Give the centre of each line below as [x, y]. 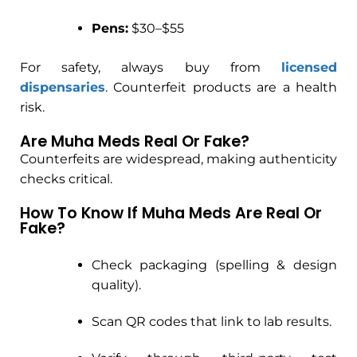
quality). [116, 284]
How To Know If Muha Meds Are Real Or [171, 213]
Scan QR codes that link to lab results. [211, 321]
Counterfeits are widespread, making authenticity [178, 159]
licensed [309, 68]
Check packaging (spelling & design [214, 265]
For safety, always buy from [151, 68]
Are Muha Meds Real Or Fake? [135, 142]
